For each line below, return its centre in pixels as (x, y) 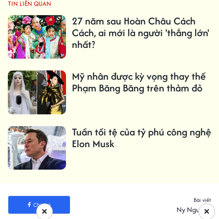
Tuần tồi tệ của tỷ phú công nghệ (141, 131)
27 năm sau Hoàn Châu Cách (133, 21)
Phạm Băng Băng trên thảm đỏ (137, 88)
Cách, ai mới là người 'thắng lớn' (140, 33)
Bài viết (202, 200)
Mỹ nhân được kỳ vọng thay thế (139, 76)
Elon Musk (93, 143)
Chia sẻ (42, 205)
